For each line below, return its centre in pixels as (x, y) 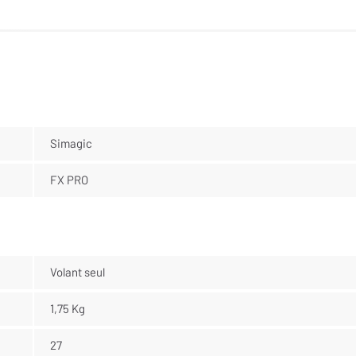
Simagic (71, 143)
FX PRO (69, 180)
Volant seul (77, 272)
